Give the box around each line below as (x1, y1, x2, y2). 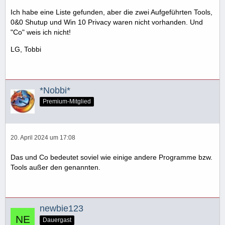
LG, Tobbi (11, 45, 41, 53)
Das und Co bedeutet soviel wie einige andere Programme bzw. (11, 153, 212, 162)
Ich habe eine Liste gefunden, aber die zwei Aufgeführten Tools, (11, 8, 212, 16)
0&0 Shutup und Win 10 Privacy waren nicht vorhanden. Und (11, 18, 203, 26)
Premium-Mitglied (43, 98, 91, 105)
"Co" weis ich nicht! (11, 28, 71, 36)
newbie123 (40, 203, 83, 214)
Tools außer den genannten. (11, 163, 100, 172)
